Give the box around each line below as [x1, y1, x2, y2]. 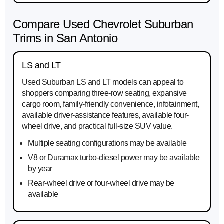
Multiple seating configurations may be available [28, 139, 186, 148]
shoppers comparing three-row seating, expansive [22, 89, 187, 98]
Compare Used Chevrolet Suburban [13, 17, 193, 31]
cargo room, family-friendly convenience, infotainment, [22, 100, 199, 109]
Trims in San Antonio [13, 31, 117, 45]
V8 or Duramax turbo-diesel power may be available [28, 153, 200, 162]
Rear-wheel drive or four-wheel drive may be [28, 179, 174, 188]
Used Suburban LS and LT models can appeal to [22, 78, 183, 87]
